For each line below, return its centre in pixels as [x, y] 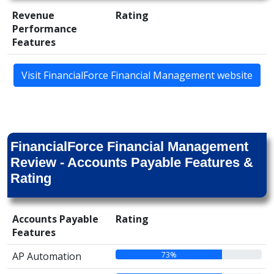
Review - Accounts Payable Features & [132, 162]
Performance [45, 29]
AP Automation [47, 256]
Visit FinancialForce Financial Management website [137, 75]
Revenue [33, 15]
